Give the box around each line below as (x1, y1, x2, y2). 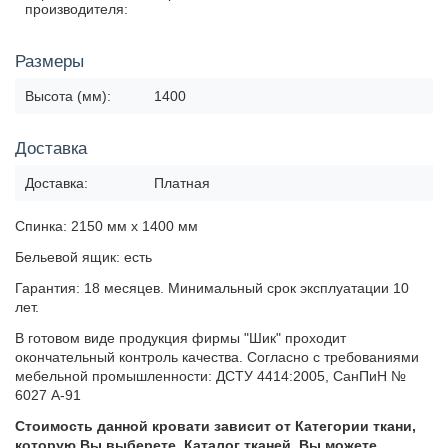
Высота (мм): (25, 87, 111, 104)
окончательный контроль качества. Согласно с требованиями (15, 348, 419, 365)
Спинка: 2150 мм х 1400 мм (15, 217, 198, 234)
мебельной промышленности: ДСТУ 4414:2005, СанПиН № (15, 367, 406, 384)
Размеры (15, 51, 84, 71)
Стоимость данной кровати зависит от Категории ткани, (15, 417, 416, 434)
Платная (154, 174, 210, 191)
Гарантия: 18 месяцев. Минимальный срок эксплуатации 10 (15, 279, 409, 296)
